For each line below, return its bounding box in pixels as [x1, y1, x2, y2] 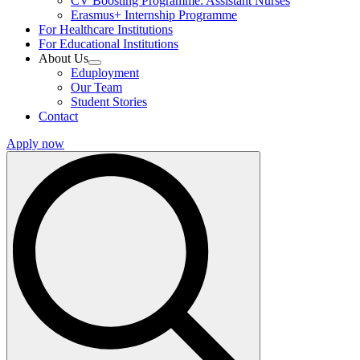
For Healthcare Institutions [39, 22, 173, 36]
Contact [39, 109, 78, 123]
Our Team [71, 80, 122, 94]
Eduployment [71, 66, 139, 80]
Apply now [6, 137, 64, 150]
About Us [39, 51, 88, 65]
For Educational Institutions [39, 37, 178, 51]
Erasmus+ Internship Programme [71, 8, 237, 22]
